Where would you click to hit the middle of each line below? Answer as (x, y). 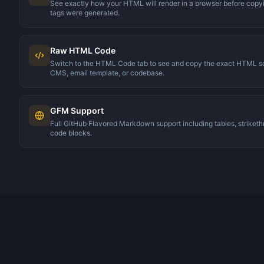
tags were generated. (85, 13)
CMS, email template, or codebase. (107, 73)
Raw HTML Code (83, 50)
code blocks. (71, 133)
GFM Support (77, 110)
